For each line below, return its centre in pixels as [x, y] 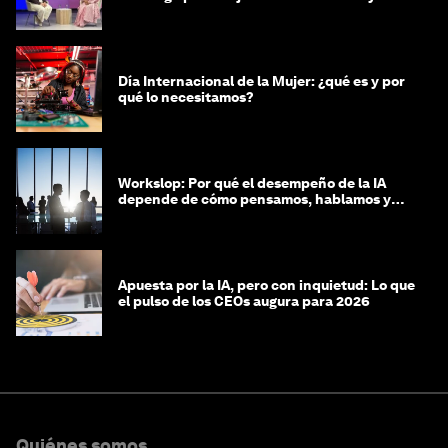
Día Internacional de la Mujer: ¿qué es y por [261, 81]
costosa [144, 11]
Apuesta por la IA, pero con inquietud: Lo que [266, 285]
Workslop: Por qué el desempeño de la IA [252, 183]
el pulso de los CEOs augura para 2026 [244, 301]
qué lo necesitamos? [186, 97]
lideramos [151, 215]
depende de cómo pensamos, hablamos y [254, 199]
